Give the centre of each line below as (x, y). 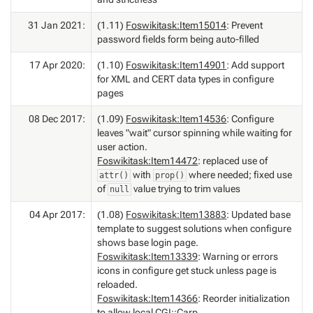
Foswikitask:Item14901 (176, 65)
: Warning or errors (238, 256)
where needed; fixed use (240, 174)
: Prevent (245, 25)
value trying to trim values (186, 188)
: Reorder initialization (244, 298)
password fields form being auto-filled (179, 39)
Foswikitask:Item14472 (148, 160)
